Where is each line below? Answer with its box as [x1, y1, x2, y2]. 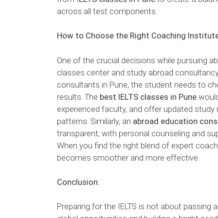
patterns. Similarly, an [57, 116, 133, 126]
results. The [57, 91, 100, 102]
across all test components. [57, 6, 157, 17]
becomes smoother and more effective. [57, 152, 200, 163]
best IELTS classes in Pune [100, 91, 199, 102]
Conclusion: [57, 177, 100, 187]
